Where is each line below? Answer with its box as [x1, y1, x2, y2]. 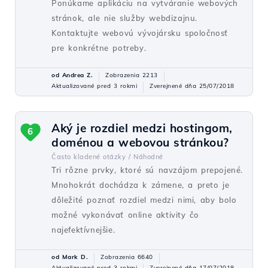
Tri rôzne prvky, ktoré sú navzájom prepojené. [51, 165, 243, 175]
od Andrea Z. [51, 71, 93, 79]
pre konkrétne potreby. [51, 43, 147, 53]
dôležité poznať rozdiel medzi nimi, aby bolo [51, 195, 237, 205]
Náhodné [133, 153, 163, 161]
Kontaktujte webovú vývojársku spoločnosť [51, 28, 229, 38]
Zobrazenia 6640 [100, 253, 153, 261]
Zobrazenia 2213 [105, 71, 158, 79]
